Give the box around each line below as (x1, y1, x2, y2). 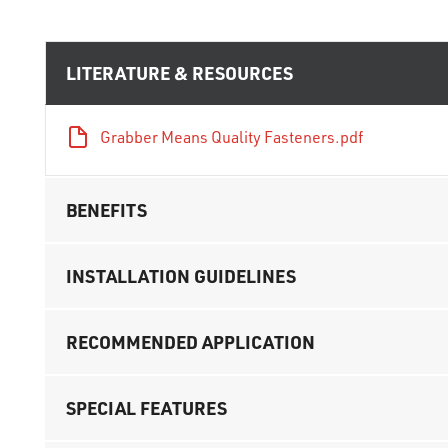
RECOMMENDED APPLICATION (66, 330, 315, 354)
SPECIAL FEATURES (66, 396, 227, 420)
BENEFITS (66, 198, 147, 222)
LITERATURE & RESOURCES (66, 61, 293, 84)
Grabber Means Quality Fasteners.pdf (100, 127, 363, 147)
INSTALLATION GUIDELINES (66, 264, 296, 288)
